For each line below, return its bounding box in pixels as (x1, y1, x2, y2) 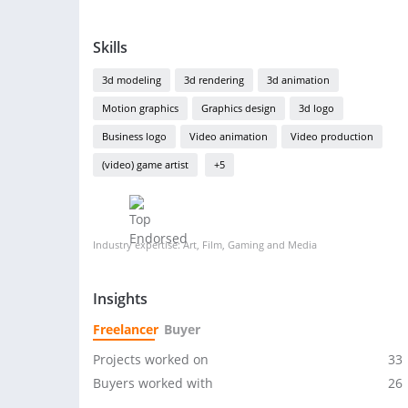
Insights (93, 289, 148, 309)
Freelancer (93, 321, 158, 338)
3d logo (299, 101, 334, 115)
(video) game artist (102, 158, 189, 171)
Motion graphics (102, 101, 178, 115)
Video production (291, 129, 373, 143)
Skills (93, 37, 127, 57)
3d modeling (102, 73, 161, 87)
